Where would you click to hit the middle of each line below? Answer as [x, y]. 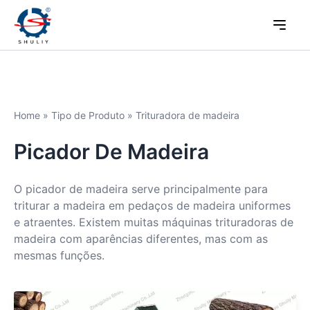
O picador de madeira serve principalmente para [141, 189]
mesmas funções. [59, 255]
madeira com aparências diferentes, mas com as [141, 239]
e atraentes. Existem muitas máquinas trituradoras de [154, 222]
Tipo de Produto [88, 115]
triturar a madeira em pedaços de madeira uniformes [152, 206]
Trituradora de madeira [188, 115]
